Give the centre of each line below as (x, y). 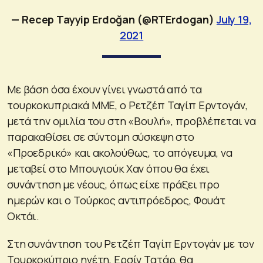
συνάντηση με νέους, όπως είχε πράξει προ (113, 185)
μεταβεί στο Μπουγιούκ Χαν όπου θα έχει (109, 169)
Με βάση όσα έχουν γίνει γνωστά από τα (104, 90)
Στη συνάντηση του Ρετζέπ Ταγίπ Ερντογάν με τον (131, 244)
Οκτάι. (23, 216)
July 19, (234, 20)
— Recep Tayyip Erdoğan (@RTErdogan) (114, 20)
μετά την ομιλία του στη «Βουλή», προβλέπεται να (131, 121)
